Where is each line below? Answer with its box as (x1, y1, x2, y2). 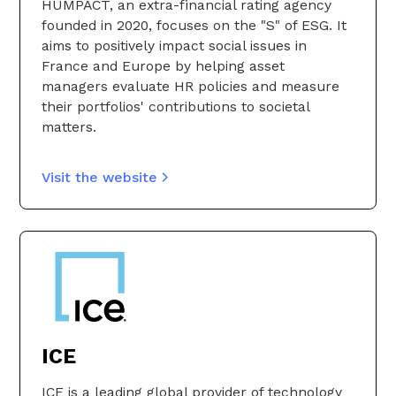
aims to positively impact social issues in (42, 37, 307, 55)
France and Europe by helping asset (42, 57, 285, 75)
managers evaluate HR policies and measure (42, 78, 339, 95)
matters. (42, 118, 96, 136)
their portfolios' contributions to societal (42, 98, 309, 116)
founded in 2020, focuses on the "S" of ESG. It (42, 17, 346, 34)
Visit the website (42, 169, 157, 187)
